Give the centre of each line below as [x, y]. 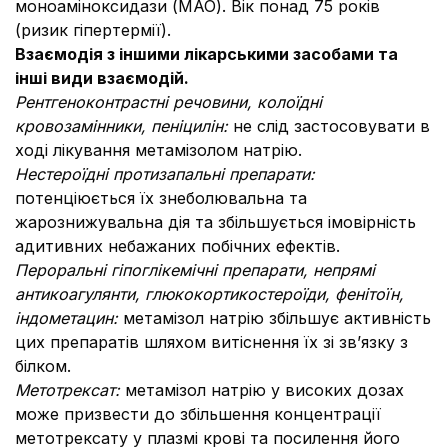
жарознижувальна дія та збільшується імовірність [215, 222]
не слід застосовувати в [331, 126]
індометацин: [69, 318]
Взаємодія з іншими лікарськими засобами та [206, 54]
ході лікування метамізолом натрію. [158, 150]
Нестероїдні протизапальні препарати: [165, 174]
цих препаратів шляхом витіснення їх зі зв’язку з [211, 342]
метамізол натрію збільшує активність [277, 318]
